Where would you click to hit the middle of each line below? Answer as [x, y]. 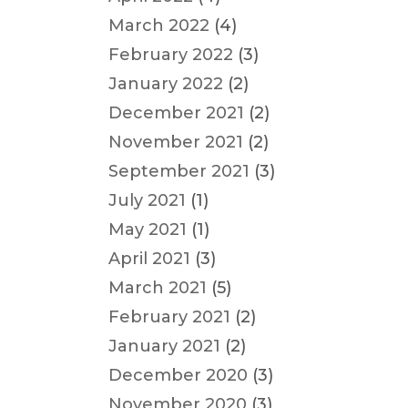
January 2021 [165, 346]
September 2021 [179, 171]
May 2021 [148, 229]
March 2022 [159, 25]
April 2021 [150, 259]
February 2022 [171, 55]
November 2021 [176, 142]
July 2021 [148, 200]
